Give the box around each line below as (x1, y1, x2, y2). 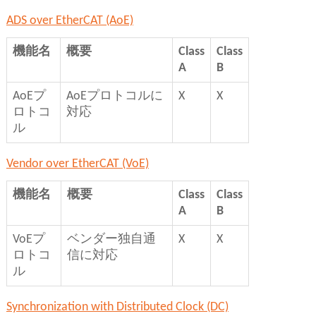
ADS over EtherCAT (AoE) (6, 14, 133, 28)
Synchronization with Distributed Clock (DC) (6, 300, 229, 315)
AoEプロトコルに (66, 90, 163, 104)
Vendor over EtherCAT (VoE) (6, 157, 149, 171)
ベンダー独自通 (66, 233, 156, 247)
